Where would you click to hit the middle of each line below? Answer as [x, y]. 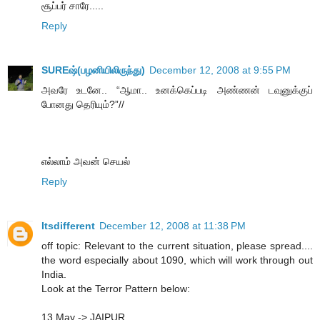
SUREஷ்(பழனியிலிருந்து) [93, 70]
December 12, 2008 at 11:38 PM [172, 226]
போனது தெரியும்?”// [83, 105]
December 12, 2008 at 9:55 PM [220, 70]
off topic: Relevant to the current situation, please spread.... [177, 246]
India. [54, 275]
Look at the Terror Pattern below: [116, 289]
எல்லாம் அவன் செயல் [86, 162]
